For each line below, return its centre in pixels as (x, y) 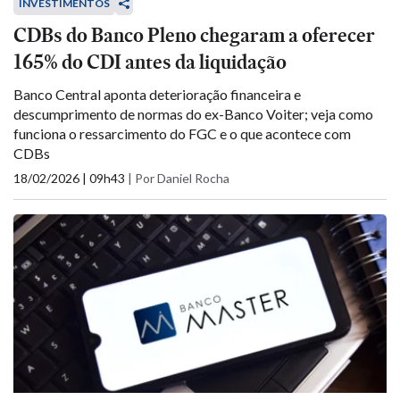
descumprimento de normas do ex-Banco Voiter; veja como (193, 114)
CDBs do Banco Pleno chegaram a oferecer (194, 35)
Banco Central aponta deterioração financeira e (157, 94)
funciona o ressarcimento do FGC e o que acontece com (182, 133)
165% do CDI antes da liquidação (150, 62)
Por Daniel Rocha (182, 178)
